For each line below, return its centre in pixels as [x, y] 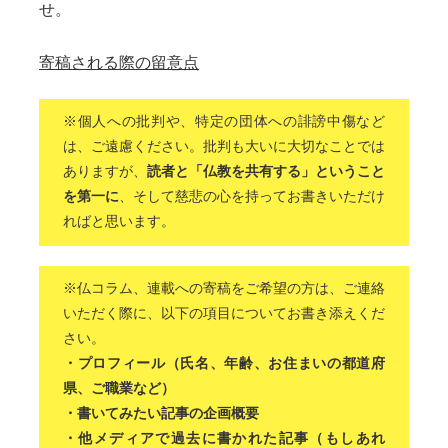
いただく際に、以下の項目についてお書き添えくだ [224, 313]
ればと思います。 [119, 221]
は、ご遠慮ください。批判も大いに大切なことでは [224, 146]
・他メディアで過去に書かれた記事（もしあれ [224, 438]
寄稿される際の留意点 [119, 62]
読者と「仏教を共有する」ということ [266, 171]
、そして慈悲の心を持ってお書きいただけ [252, 196]
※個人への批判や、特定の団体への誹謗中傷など [224, 121]
